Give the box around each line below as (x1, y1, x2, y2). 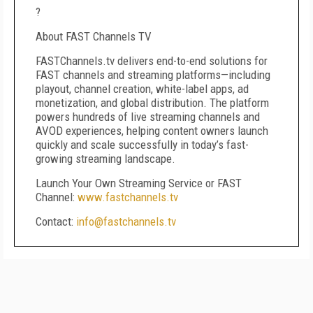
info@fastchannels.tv (76, 214, 176, 228)
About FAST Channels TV (36, 29, 154, 43)
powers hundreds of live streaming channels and (36, 110, 260, 124)
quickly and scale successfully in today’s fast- (36, 138, 249, 152)
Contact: (36, 214, 76, 228)
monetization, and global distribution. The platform (36, 96, 269, 110)
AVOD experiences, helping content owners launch (36, 124, 268, 138)
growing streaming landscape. (36, 152, 175, 166)
